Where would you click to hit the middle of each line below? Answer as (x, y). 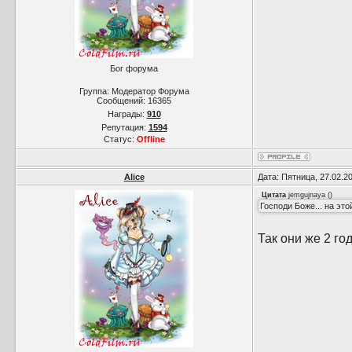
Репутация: (125, 127)
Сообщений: (122, 101)
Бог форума (134, 68)
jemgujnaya (307, 195)
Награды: (127, 114)
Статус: (120, 139)
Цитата (274, 195)
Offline (150, 139)
